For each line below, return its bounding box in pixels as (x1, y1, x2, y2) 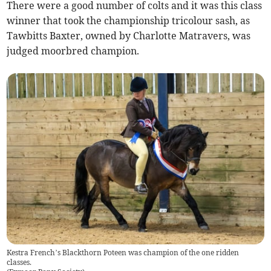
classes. (7, 258, 32, 267)
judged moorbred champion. (7, 44, 140, 57)
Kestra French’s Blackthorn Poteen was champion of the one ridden (7, 248, 240, 258)
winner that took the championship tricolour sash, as (7, 14, 250, 27)
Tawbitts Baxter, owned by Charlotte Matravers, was (7, 29, 251, 42)
